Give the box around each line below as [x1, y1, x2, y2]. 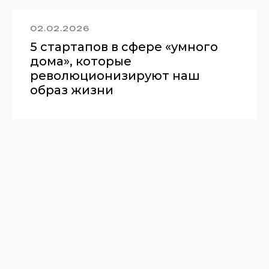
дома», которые [30, 53, 131, 68]
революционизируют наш [30, 68, 200, 83]
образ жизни [30, 82, 113, 97]
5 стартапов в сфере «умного [30, 39, 218, 54]
